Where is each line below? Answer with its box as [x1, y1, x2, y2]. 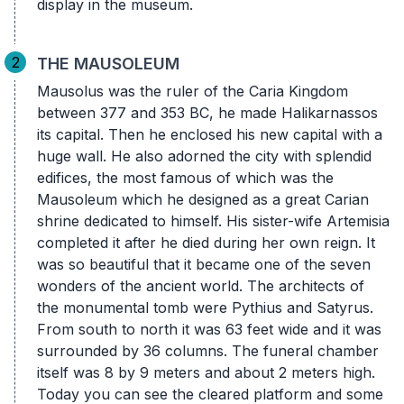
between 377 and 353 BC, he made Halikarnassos [37, 103, 378, 122]
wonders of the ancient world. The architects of [37, 276, 364, 295]
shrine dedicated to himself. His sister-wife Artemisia [37, 211, 390, 230]
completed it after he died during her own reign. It [37, 233, 375, 252]
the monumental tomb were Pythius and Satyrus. [37, 298, 373, 317]
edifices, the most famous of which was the [37, 168, 334, 187]
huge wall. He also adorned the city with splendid [37, 146, 372, 165]
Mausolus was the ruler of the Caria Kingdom [37, 81, 348, 100]
